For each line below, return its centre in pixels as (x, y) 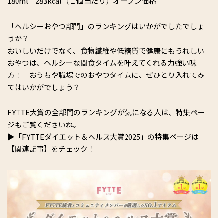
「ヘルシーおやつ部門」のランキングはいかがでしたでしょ (106, 26)
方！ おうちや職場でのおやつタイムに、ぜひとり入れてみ (106, 74)
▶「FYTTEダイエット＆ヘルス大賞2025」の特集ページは (103, 136)
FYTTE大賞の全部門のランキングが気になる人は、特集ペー (106, 112)
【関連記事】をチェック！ (51, 148)
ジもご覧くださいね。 (44, 124)
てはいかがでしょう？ (44, 87)
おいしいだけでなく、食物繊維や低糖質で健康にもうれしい (106, 50)
